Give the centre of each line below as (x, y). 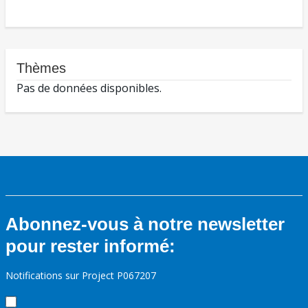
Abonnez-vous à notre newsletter (145, 224)
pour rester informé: (90, 246)
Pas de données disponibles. (89, 88)
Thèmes (41, 68)
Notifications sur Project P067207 (81, 276)
